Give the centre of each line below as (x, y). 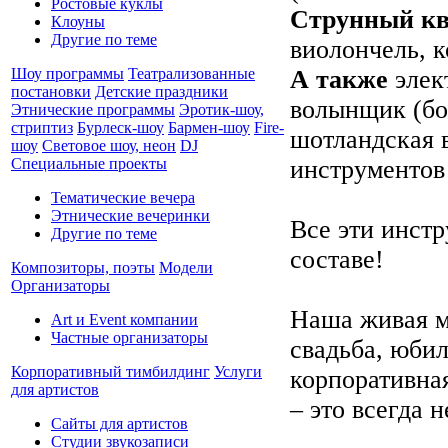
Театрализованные (191, 73)
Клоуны (78, 21)
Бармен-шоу (209, 127)
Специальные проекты (89, 163)
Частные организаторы (129, 337)
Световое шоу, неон (109, 145)
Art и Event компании (124, 319)
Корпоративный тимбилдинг (110, 371)
